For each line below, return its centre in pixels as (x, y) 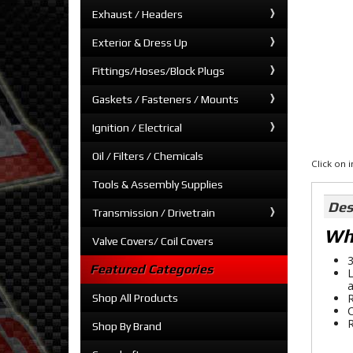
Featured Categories (151, 269)
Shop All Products (135, 298)
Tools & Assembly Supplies (158, 184)
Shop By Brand (127, 326)
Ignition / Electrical (137, 128)
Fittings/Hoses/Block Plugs (158, 71)
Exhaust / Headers (137, 14)
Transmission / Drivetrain (154, 213)
